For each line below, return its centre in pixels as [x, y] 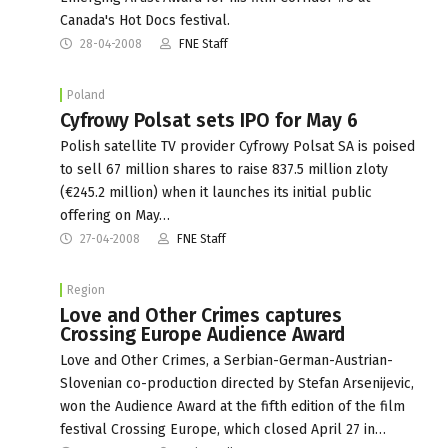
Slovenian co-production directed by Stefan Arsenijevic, [237, 383]
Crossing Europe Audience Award [202, 334]
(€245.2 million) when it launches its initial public [216, 192]
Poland [86, 94]
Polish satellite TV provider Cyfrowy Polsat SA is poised [237, 146]
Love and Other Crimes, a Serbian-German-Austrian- [226, 360]
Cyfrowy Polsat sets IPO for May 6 [209, 120]
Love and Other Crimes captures [201, 315]
